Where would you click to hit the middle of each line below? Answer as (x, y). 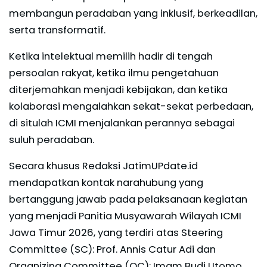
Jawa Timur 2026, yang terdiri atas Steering (116, 233)
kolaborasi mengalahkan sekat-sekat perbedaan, (131, 107)
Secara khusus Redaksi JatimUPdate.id (103, 166)
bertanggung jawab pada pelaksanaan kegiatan (128, 200)
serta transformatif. (57, 30)
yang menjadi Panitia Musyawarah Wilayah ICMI (125, 216)
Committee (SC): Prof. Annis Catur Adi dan (112, 250)
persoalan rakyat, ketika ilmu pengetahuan (114, 73)
